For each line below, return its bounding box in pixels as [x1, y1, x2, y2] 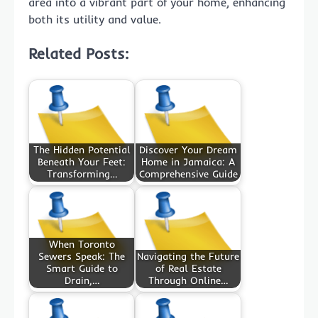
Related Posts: [28, 44, 128, 63]
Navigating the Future [137, 250, 239, 263]
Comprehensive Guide [138, 168, 238, 181]
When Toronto [48, 238, 115, 251]
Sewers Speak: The [38, 250, 125, 263]
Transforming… [46, 168, 117, 181]
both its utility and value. [28, 12, 161, 27]
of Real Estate [155, 262, 221, 275]
